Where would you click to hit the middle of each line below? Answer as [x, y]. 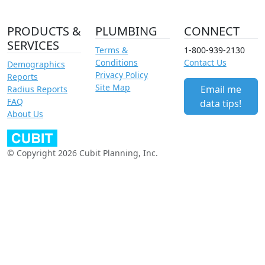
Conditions [117, 63]
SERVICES [33, 46]
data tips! [221, 104]
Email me [221, 90]
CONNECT [211, 31]
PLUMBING [127, 31]
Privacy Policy [122, 75]
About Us [25, 114]
